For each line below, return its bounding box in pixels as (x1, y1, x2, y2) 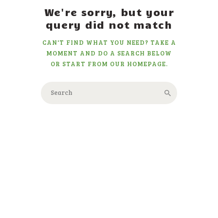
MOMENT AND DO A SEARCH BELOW (46, 48, 172, 57)
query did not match (46, 18, 172, 31)
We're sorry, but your (44, 5, 174, 18)
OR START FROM (50, 59, 110, 68)
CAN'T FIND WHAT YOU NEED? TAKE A (42, 37, 176, 47)
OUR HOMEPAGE (109, 59, 166, 68)
